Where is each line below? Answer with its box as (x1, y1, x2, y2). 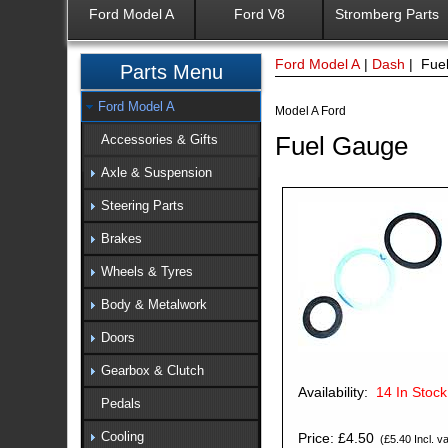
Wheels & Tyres (100, 263, 193, 279)
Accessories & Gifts (100, 131, 218, 147)
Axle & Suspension (100, 164, 212, 180)
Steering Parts (100, 197, 184, 213)
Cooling (100, 428, 144, 444)
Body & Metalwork (100, 296, 207, 312)
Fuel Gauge (274, 130, 408, 161)
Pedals (100, 395, 141, 411)
